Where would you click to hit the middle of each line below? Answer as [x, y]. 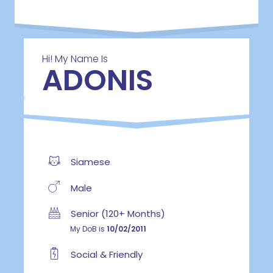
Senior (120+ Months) [116, 214]
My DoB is [88, 229]
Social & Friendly [105, 254]
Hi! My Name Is [75, 59]
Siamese [89, 161]
